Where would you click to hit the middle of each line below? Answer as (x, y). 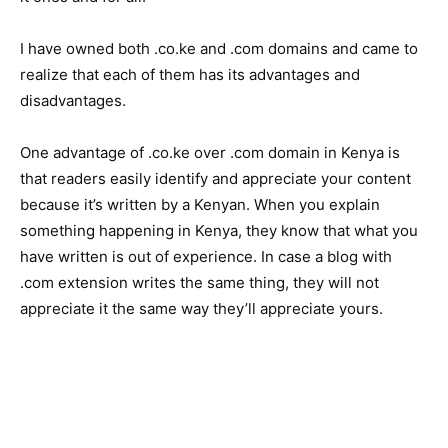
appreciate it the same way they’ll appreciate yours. (201, 308)
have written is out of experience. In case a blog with (206, 256)
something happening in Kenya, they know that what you (219, 230)
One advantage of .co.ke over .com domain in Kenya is (210, 152)
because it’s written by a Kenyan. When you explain (200, 204)
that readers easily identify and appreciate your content (215, 178)
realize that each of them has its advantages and (190, 74)
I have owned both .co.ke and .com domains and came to (219, 48)
